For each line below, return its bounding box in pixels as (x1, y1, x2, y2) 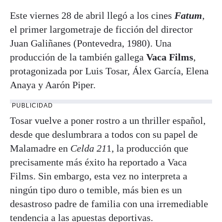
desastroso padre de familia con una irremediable (10, 198, 208, 209)
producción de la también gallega (10, 51, 146, 62)
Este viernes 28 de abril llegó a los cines (10, 9, 174, 21)
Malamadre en (10, 142, 70, 154)
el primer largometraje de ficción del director (10, 23, 193, 35)
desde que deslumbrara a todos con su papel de (10, 128, 198, 140)
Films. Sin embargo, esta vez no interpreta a (10, 170, 187, 181)
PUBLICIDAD (12, 102, 53, 109)
